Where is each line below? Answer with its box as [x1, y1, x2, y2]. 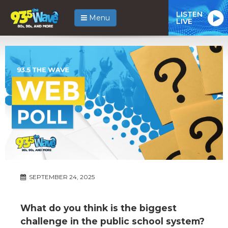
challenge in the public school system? [20, 215, 205, 226]
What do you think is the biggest [20, 202, 177, 213]
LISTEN [176, 9, 203, 19]
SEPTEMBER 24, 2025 [27, 173, 95, 181]
